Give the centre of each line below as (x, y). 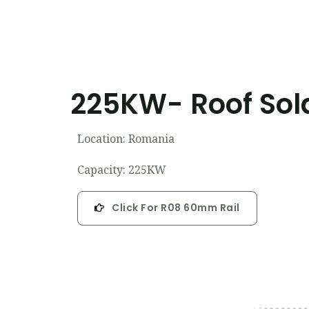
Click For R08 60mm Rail (176, 208)
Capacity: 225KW (122, 170)
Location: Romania (126, 139)
